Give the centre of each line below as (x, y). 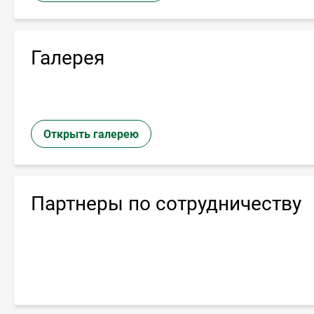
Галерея (68, 57)
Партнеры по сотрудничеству (166, 203)
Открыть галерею (91, 134)
